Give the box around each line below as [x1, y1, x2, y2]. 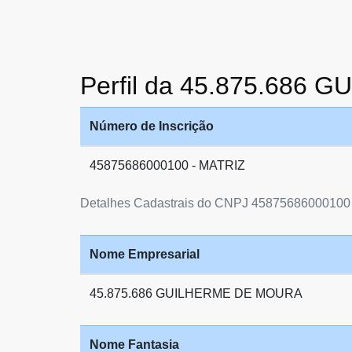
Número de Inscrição [90, 119, 214, 133]
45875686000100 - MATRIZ [90, 159, 245, 172]
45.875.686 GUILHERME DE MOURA [90, 287, 302, 300]
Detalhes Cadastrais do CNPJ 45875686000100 [80, 196, 350, 210]
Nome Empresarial [90, 247, 200, 261]
